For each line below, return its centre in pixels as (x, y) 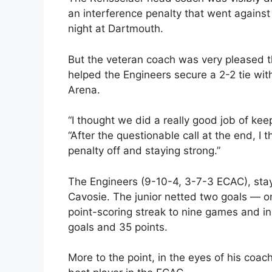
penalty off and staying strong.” (144, 151)
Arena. (84, 90)
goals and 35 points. (118, 227)
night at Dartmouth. (116, 29)
